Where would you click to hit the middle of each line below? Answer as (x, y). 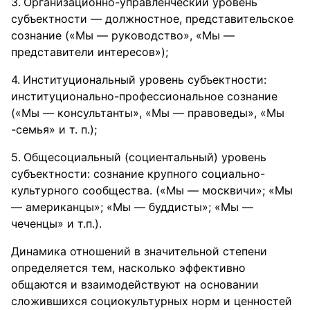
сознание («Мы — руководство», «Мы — (123, 35)
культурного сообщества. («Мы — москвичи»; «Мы (152, 190)
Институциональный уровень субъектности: (145, 80)
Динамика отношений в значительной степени (139, 251)
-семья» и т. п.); (54, 129)
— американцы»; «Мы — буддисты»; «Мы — (132, 207)
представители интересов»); (90, 52)
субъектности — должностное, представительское (152, 19)
